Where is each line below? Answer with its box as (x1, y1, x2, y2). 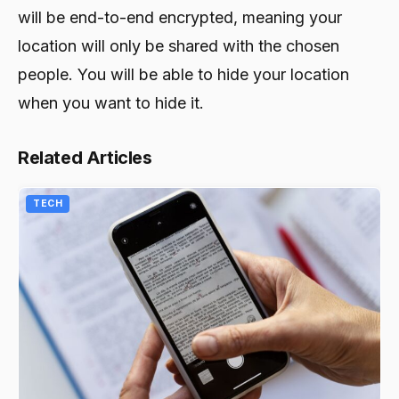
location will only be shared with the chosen (18, 36, 339, 55)
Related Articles (18, 146, 152, 168)
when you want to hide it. (18, 93, 204, 112)
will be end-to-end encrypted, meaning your (18, 7, 342, 27)
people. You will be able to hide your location (18, 64, 349, 84)
